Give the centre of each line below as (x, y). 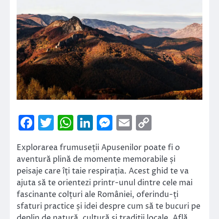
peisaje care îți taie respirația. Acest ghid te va (103, 171)
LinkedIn (125, 122)
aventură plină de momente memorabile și (96, 159)
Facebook (70, 122)
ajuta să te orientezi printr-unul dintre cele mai (105, 183)
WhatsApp (114, 122)
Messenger (153, 122)
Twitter (82, 122)
